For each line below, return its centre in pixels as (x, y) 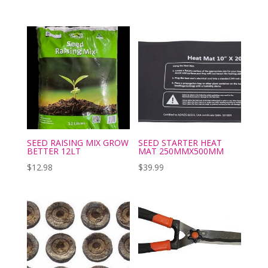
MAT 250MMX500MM (181, 151)
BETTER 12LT (54, 151)
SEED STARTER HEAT (180, 143)
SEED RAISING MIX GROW (77, 143)
